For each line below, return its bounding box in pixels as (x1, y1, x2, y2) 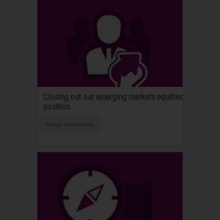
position (43, 101, 70, 112)
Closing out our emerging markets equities (43, 91, 183, 102)
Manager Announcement (45, 121, 94, 128)
